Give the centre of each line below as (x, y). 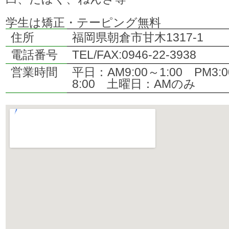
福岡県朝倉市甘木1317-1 (138, 38)
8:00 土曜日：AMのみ (134, 84)
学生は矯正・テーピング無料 (83, 23)
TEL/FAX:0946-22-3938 (134, 55)
